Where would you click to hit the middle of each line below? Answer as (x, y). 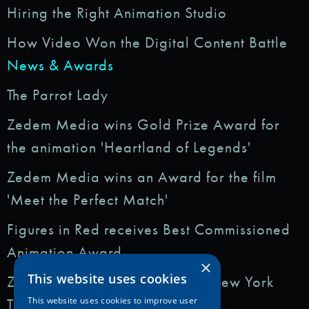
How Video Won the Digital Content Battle (147, 42)
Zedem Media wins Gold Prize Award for (143, 124)
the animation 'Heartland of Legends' (129, 147)
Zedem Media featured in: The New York (140, 281)
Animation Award (64, 252)
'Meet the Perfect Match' (87, 199)
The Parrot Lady (57, 94)
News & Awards (60, 65)
